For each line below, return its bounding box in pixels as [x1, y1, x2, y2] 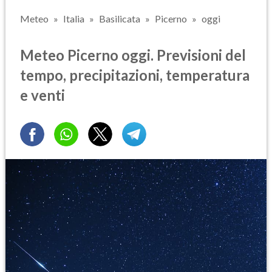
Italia [63, 13, 84, 24]
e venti [20, 86, 65, 104]
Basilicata [99, 13, 140, 24]
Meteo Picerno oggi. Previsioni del [20, 46, 246, 64]
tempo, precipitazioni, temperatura [20, 66, 250, 84]
